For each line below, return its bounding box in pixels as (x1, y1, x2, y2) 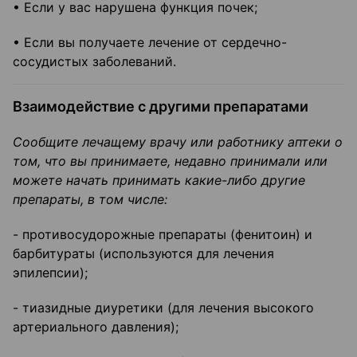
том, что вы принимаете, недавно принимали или (13, 153, 328, 170)
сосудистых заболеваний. (13, 53, 176, 70)
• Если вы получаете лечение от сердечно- (13, 34, 287, 51)
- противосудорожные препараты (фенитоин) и (13, 226, 312, 243)
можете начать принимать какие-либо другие (13, 172, 305, 189)
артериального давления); (13, 319, 178, 335)
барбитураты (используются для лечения (13, 245, 274, 262)
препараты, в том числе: (13, 191, 167, 208)
